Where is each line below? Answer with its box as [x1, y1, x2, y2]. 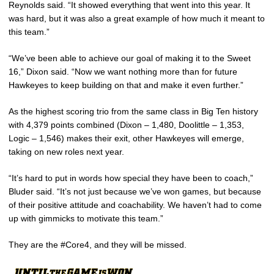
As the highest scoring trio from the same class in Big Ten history [9, 106, 258, 116]
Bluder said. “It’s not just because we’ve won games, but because [9, 186, 261, 196]
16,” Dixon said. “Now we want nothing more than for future [9, 66, 237, 76]
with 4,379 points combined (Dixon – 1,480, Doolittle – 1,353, [9, 119, 244, 130]
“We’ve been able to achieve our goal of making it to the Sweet [9, 53, 251, 63]
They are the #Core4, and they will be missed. [9, 239, 187, 250]
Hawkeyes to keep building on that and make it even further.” [9, 80, 243, 90]
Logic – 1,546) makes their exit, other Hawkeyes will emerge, [9, 133, 244, 143]
